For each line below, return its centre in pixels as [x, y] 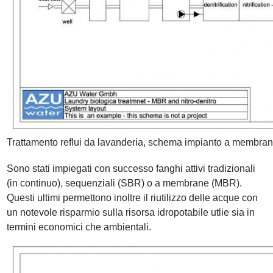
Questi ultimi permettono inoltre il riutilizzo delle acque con [133, 198]
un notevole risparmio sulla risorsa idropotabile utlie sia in [131, 213]
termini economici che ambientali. [79, 227]
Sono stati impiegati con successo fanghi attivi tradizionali [131, 169]
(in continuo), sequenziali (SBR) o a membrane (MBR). [125, 183]
